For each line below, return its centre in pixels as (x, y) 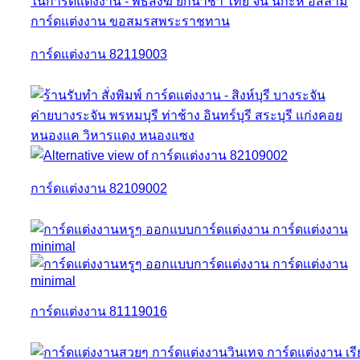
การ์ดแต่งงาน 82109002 (99, 188)
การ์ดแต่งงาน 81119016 (99, 311)
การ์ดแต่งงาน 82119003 (99, 54)
